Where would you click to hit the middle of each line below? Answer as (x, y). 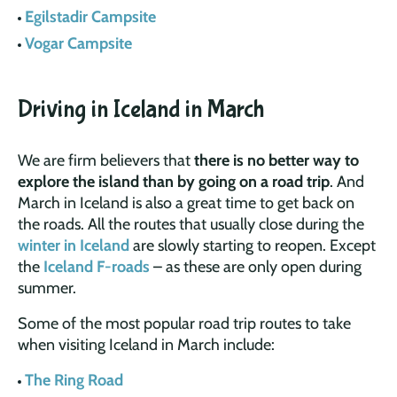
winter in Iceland (74, 245)
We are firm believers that (106, 160)
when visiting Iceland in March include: (146, 344)
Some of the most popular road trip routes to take (184, 323)
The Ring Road (74, 380)
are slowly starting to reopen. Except (253, 245)
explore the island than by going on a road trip (174, 181)
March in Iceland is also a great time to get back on (186, 202)
